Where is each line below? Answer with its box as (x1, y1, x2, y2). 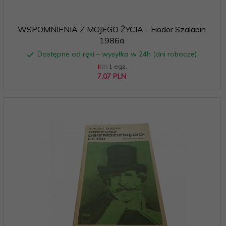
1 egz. (107, 62, 127, 70)
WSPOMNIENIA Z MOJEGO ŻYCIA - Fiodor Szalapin (17, 24, 206, 34)
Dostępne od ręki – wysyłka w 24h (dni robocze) (37, 49, 197, 59)
